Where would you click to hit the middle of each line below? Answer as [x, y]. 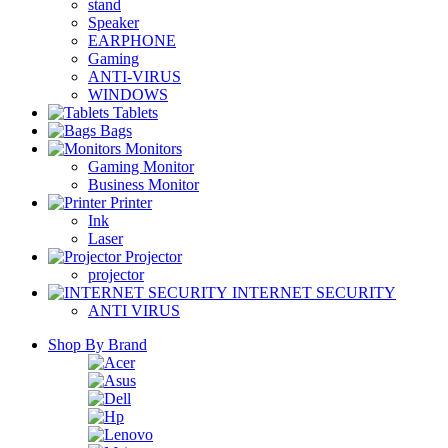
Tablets [133, 113]
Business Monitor [143, 185]
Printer [129, 203]
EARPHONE [132, 41]
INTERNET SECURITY [312, 293]
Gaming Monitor [141, 167]
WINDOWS [128, 95]
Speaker [113, 23]
